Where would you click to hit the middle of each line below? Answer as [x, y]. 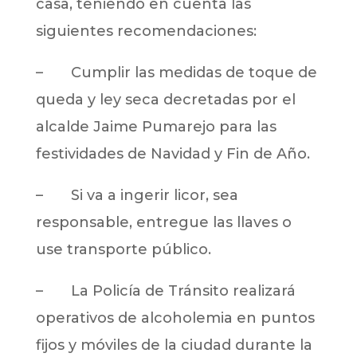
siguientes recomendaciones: [146, 31]
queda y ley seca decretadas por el [165, 99]
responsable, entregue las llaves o [163, 222]
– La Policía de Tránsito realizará [165, 290]
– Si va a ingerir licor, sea [137, 195]
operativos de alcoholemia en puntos [175, 318]
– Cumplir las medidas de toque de [176, 72]
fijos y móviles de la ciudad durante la [174, 345]
